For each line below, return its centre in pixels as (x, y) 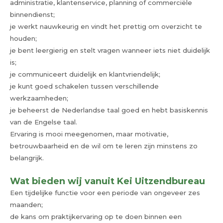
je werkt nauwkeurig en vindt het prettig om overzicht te (106, 26)
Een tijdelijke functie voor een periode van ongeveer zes (105, 192)
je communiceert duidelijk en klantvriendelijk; (85, 74)
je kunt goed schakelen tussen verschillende (84, 86)
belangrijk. (27, 158)
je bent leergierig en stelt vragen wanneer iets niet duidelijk (110, 50)
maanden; (26, 204)
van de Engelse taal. (44, 122)
